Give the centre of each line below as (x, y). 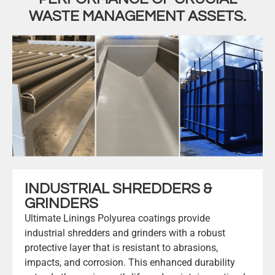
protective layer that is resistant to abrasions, (121, 247)
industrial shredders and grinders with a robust (125, 233)
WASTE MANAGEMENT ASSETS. (137, 17)
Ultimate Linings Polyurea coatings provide (117, 218)
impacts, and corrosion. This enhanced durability (130, 262)
